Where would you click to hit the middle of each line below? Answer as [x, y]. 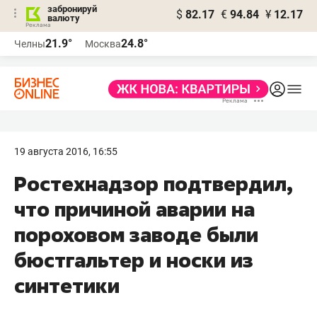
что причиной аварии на [134, 209]
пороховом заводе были [136, 235]
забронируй [72, 9]
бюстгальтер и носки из [134, 260]
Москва [103, 44]
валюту [64, 18]
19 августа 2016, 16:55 [66, 151]
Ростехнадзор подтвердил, [154, 184]
